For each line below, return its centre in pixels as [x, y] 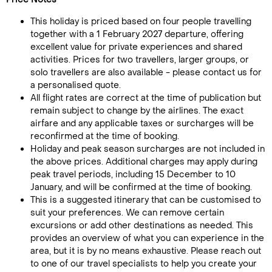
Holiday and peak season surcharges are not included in [148, 149]
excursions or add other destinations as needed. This [142, 226]
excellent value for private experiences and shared [136, 47]
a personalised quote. [76, 85]
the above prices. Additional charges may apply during [144, 162]
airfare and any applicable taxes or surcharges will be [142, 124]
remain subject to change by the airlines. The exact [137, 111]
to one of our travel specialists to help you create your [144, 264]
